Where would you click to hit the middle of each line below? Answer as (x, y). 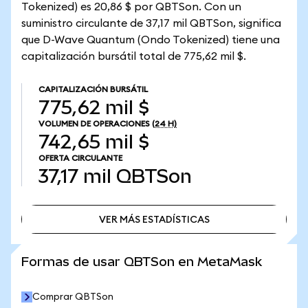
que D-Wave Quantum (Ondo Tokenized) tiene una (151, 40)
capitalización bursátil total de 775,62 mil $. (134, 56)
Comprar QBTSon (73, 297)
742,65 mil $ (94, 142)
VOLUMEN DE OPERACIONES (94, 124)
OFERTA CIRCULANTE (80, 158)
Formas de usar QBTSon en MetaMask (142, 262)
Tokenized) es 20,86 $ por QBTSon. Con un (131, 7)
